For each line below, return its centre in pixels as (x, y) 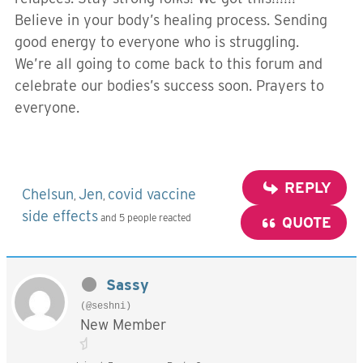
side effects (60, 216)
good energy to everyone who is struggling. (157, 42)
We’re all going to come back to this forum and (169, 64)
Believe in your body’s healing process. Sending (171, 20)
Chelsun (48, 194)
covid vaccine (152, 194)
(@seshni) (106, 306)
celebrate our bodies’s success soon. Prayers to (169, 85)
